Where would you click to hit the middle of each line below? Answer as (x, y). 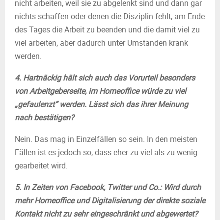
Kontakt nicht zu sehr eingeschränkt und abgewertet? (106, 214)
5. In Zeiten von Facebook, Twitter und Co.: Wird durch (108, 187)
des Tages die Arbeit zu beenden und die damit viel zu (107, 29)
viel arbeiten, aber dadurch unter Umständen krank (101, 43)
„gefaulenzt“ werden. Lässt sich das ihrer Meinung (101, 104)
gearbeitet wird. (41, 165)
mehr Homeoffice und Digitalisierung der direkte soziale (110, 200)
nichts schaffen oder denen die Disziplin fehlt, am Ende (110, 16)
